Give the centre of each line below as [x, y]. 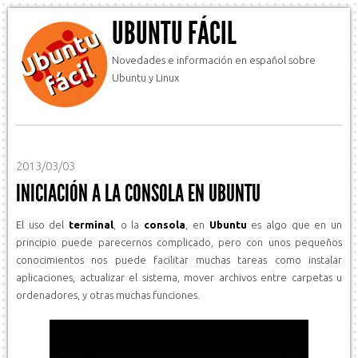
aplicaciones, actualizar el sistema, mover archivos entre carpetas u [179, 277]
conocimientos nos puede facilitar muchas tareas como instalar [179, 260]
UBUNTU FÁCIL [174, 33]
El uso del [43, 225]
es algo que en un [294, 225]
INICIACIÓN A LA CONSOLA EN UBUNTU [138, 193]
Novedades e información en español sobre [214, 60]
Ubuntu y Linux [145, 78]
